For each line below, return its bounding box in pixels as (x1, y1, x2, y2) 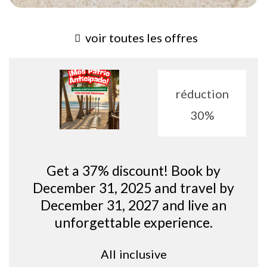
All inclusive (100, 246, 167, 261)
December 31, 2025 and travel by (33, 179, 234, 196)
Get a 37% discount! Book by (46, 162, 221, 179)
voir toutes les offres (85, 30, 198, 45)
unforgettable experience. (54, 213, 213, 231)
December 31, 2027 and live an (41, 196, 226, 213)
